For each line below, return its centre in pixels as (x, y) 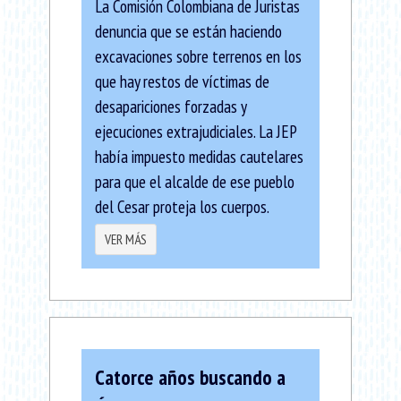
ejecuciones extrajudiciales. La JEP (196, 131)
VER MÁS (126, 239)
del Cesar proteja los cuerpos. (182, 206)
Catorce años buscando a (190, 377)
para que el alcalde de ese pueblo (195, 181)
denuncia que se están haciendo (188, 30)
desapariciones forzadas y (171, 106)
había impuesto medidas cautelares (199, 156)
